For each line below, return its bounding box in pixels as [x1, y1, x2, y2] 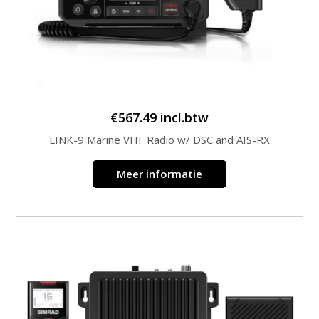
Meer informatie [117, 166, 202, 181]
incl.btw [160, 108, 209, 126]
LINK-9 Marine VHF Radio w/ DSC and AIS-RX [49, 132, 270, 147]
